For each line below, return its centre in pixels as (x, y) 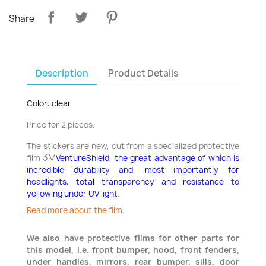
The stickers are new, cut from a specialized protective (133, 146)
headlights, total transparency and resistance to (133, 182)
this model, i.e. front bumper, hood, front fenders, (133, 250)
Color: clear (49, 103)
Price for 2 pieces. (61, 125)
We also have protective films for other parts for (133, 238)
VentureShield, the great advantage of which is (148, 158)
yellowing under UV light (72, 194)
